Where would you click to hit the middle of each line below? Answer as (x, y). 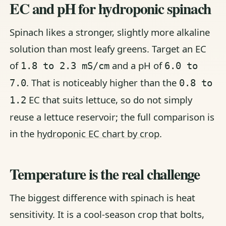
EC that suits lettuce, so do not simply (109, 99)
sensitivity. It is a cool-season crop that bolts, (107, 214)
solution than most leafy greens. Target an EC (108, 48)
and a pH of (137, 65)
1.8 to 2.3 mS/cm (65, 66)
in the (23, 133)
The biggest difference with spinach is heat (103, 198)
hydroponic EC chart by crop (98, 133)
